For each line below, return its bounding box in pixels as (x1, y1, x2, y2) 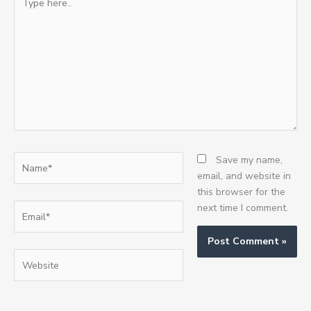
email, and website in (197, 169, 291, 183)
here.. (13, 3, 37, 17)
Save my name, (216, 153, 283, 167)
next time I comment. (197, 201, 288, 215)
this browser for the (197, 185, 285, 199)
